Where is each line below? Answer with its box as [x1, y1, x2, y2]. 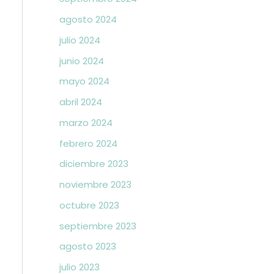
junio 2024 [59, 54, 104, 67]
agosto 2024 [59, 13, 117, 26]
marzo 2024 [59, 116, 113, 129]
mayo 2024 [59, 75, 109, 88]
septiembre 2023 [59, 219, 136, 232]
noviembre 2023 [59, 178, 131, 191]
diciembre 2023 [59, 157, 128, 171]
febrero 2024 [59, 136, 117, 150]
